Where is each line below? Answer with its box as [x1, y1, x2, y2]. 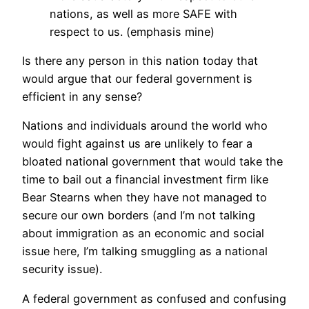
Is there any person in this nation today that [22, 54, 258, 68]
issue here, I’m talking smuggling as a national [22, 244, 268, 259]
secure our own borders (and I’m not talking [22, 208, 255, 223]
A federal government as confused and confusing [22, 291, 286, 306]
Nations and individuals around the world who [22, 119, 268, 133]
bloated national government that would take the [22, 154, 283, 169]
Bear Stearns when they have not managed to [22, 190, 267, 205]
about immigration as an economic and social [22, 226, 264, 241]
